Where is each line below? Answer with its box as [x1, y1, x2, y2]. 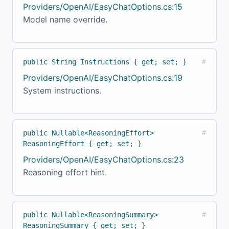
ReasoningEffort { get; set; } [23, 140, 142, 148]
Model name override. [23, 14, 107, 25]
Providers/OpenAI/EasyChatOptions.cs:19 [23, 73, 182, 83]
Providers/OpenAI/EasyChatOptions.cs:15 [23, 2, 182, 12]
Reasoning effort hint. [23, 167, 107, 178]
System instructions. [23, 85, 101, 96]
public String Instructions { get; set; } [23, 58, 187, 66]
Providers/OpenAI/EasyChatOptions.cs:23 [23, 154, 184, 165]
